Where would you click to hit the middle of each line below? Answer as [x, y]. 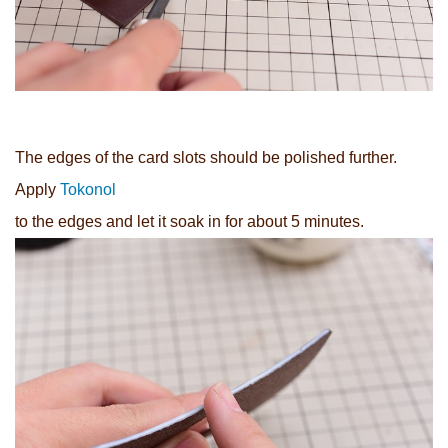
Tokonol [88, 189]
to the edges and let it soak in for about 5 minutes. [189, 221]
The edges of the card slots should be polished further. [206, 157]
